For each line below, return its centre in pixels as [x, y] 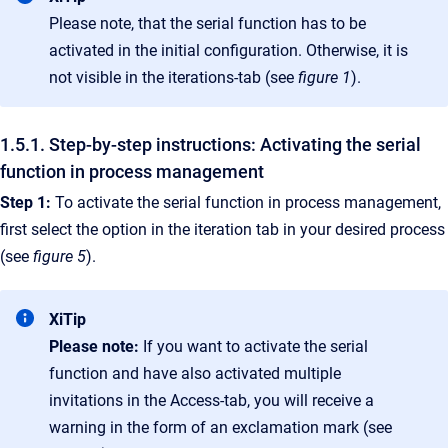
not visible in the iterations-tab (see [173, 77]
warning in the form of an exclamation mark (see [220, 427]
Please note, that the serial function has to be [207, 23]
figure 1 [324, 77]
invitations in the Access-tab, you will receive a [211, 400]
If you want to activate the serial [255, 346]
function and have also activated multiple [195, 373]
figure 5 [59, 256]
